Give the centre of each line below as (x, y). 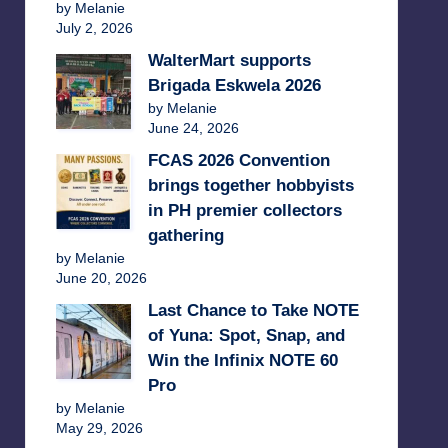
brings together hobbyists (250, 185)
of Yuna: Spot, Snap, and (246, 335)
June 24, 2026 (193, 128)
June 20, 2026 (101, 278)
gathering (185, 235)
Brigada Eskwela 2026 (234, 85)
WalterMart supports (229, 60)
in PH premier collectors (244, 210)
